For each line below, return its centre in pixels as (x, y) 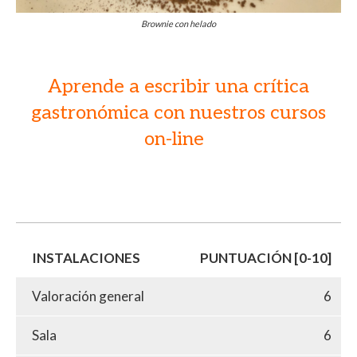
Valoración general (88, 296)
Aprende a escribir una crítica (178, 86)
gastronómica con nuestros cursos (178, 112)
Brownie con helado (178, 23)
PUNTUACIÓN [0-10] (266, 257)
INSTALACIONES (86, 257)
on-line (178, 139)
